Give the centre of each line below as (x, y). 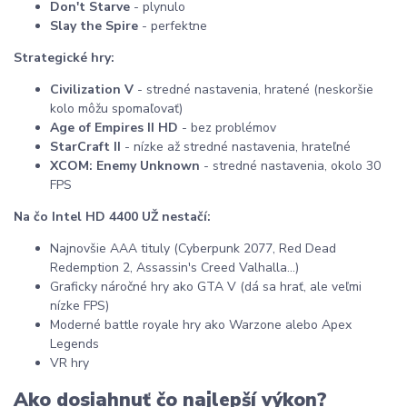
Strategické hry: (64, 57)
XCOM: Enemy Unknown (125, 165)
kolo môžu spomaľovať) (116, 108)
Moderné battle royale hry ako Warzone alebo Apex (201, 324)
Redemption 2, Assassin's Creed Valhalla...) (174, 267)
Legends (74, 343)
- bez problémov (227, 127)
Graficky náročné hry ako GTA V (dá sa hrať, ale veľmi (206, 286)
